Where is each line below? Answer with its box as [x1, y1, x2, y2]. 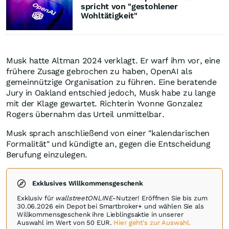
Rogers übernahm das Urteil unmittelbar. [6, 109, 165, 120]
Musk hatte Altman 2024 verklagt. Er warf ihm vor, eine [6, 56, 220, 66]
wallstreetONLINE [55, 194, 113, 202]
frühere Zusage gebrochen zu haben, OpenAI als [6, 66, 192, 77]
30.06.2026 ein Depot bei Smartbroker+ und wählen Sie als [17, 202, 204, 211]
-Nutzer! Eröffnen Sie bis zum [112, 194, 208, 202]
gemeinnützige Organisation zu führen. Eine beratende [6, 77, 217, 87]
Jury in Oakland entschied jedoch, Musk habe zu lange [6, 88, 216, 98]
